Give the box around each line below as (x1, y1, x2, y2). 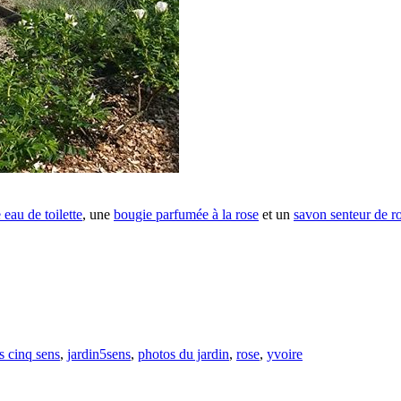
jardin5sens (67, 346, 131, 362)
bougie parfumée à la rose (114, 206, 259, 222)
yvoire (267, 346, 303, 362)
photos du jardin (138, 346, 229, 362)
